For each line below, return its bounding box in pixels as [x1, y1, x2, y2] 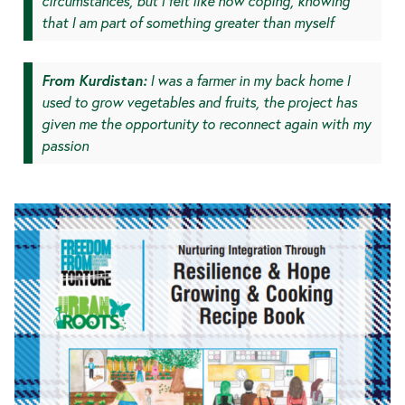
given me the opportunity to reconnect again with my [42, 114, 371, 134]
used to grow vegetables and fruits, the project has [42, 92, 357, 112]
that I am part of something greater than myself [42, 13, 334, 33]
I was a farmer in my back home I [146, 71, 350, 90]
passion [42, 136, 89, 155]
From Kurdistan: [42, 71, 146, 90]
